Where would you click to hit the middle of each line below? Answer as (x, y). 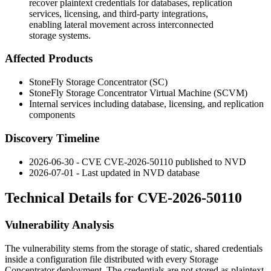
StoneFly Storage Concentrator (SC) (98, 82)
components (52, 115)
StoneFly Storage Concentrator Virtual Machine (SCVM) (138, 93)
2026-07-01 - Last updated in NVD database (114, 172)
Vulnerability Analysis (59, 225)
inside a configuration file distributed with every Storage (112, 260)
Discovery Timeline (52, 138)
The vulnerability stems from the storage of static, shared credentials (134, 249)
